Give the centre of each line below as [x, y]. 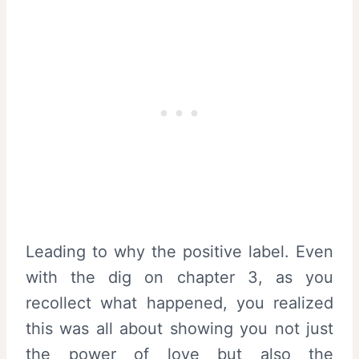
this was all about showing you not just [179, 328]
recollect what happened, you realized [179, 303]
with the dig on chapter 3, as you [179, 277]
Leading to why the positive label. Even [179, 251]
